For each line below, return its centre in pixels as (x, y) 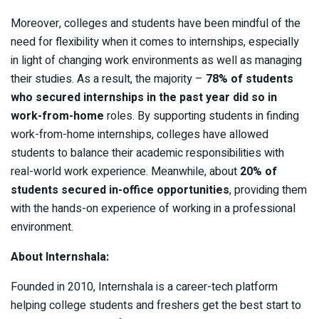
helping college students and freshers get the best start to (156, 306)
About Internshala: (60, 257)
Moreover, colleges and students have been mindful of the (156, 24)
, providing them (268, 190)
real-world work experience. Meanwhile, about (124, 172)
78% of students (250, 79)
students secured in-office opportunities (120, 190)
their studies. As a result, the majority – (108, 79)
